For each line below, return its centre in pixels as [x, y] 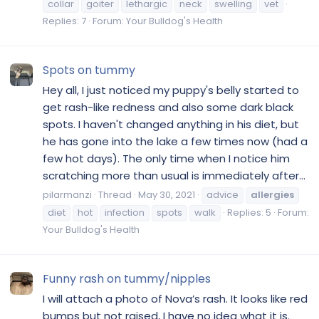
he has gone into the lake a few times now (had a [175, 141]
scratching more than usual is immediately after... [174, 175]
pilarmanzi [67, 194]
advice [223, 194]
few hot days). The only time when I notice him [166, 158]
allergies [272, 194]
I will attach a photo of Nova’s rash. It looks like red [175, 298]
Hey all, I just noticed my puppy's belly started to [171, 90]
